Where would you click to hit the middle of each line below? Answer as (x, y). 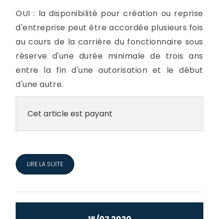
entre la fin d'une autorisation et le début (109, 70)
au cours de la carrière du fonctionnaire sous (109, 42)
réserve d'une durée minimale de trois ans (109, 56)
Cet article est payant (70, 113)
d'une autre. (40, 84)
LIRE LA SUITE (45, 164)
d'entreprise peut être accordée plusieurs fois (109, 27)
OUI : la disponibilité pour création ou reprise (109, 13)
